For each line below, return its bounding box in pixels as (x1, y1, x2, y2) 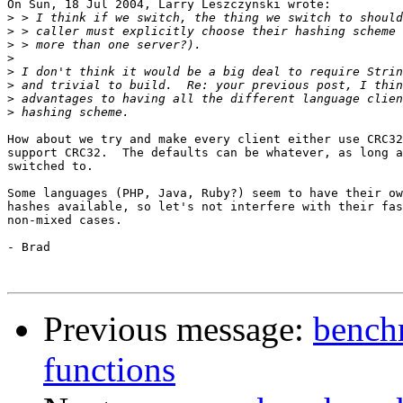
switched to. (7, 159, 94, 174)
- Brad (7, 240, 50, 255)
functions (43, 350, 175, 390)
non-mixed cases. (7, 213, 122, 228)
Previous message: (43, 309, 313, 349)
